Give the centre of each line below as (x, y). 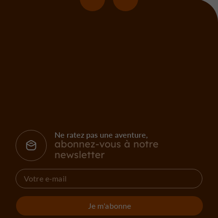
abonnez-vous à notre (107, 144)
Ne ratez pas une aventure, (101, 135)
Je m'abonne (109, 205)
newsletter (80, 155)
